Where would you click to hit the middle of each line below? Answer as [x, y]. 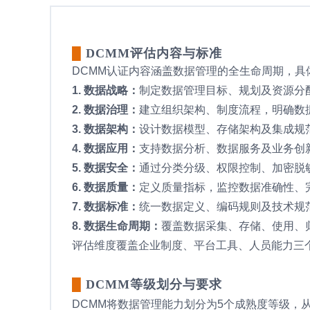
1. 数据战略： [106, 90]
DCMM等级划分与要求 [154, 284]
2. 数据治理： [106, 109]
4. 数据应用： [106, 148]
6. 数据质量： [106, 187]
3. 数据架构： [106, 129]
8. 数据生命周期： [117, 226]
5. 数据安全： [106, 167]
